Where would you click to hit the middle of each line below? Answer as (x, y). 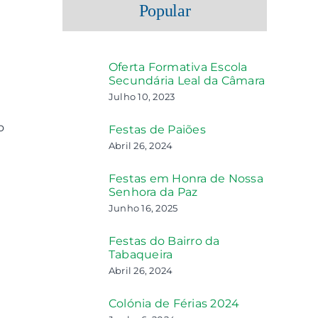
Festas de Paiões (157, 130)
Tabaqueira (141, 254)
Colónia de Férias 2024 (174, 303)
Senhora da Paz (153, 192)
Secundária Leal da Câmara (187, 81)
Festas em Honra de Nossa (186, 179)
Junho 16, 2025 (143, 208)
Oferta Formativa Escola (178, 67)
